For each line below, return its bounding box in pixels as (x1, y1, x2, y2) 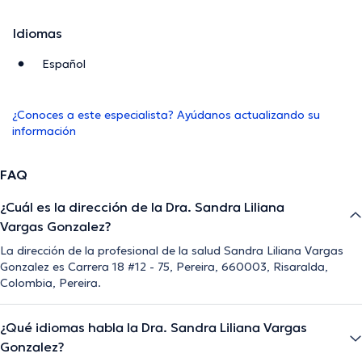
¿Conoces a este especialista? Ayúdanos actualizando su (12, 107, 320, 123)
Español (42, 57, 86, 72)
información (12, 124, 76, 139)
